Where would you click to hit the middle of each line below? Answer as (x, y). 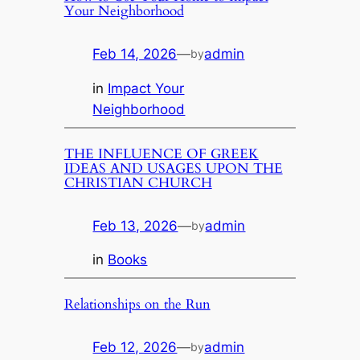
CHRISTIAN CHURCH (138, 182)
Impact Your (146, 88)
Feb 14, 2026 (135, 54)
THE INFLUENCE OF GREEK (161, 153)
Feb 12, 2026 (135, 348)
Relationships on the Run (137, 305)
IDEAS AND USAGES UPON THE (173, 168)
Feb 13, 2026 (135, 225)
